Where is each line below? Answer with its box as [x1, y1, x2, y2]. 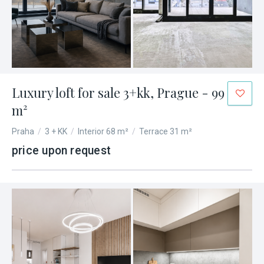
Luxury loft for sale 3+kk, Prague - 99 [12, 84, 225, 101]
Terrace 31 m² [139, 127, 192, 136]
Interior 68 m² [78, 127, 128, 136]
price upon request [12, 144, 111, 157]
